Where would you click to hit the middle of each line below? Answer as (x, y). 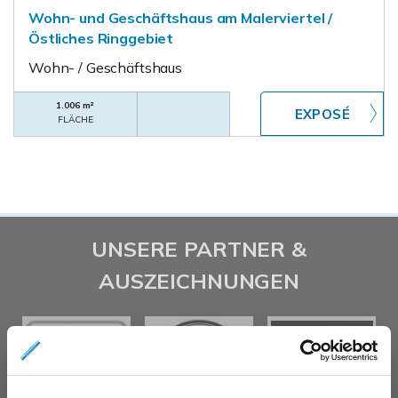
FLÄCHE (76, 119)
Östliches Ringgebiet (101, 38)
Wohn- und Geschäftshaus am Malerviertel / (181, 18)
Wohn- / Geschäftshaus (105, 68)
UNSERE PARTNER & (199, 249)
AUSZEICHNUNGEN (199, 281)
